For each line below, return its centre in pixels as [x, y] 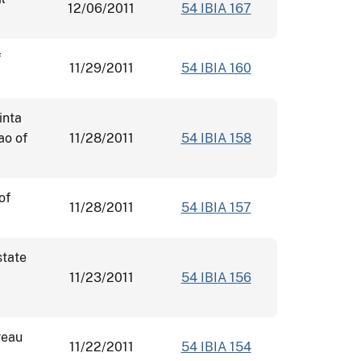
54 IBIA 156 [216, 277]
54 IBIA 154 [216, 346]
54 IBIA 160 [216, 68]
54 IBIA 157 [216, 207]
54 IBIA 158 [216, 138]
